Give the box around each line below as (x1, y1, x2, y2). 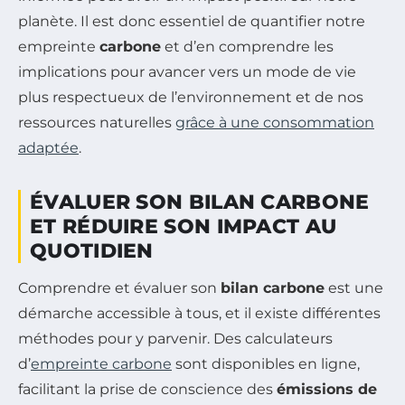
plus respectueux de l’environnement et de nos (18, 88, 363, 106)
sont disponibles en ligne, (172, 354, 360, 372)
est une (325, 278, 383, 297)
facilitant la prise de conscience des (18, 380, 277, 398)
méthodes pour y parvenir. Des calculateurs (18, 329, 333, 347)
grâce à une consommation (175, 113, 374, 131)
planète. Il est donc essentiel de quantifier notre (18, 12, 365, 30)
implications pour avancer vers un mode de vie (18, 62, 356, 80)
